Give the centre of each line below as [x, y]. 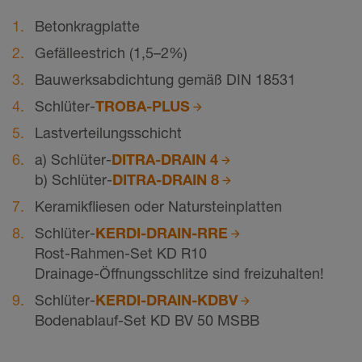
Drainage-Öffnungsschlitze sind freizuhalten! [179, 274]
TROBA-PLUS [143, 106]
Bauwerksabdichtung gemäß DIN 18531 [165, 80]
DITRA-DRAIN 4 [165, 160]
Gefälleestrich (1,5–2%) [111, 53]
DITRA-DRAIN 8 [166, 180]
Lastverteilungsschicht [108, 133]
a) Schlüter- [73, 160]
